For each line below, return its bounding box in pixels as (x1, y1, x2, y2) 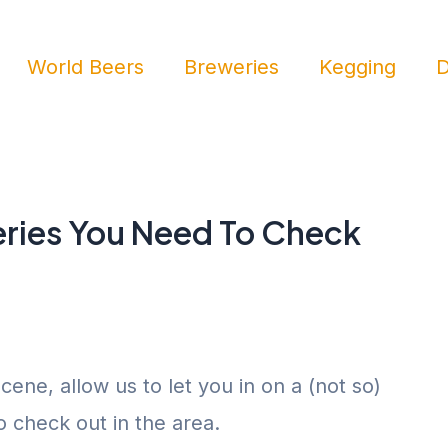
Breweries (184, 54, 279, 79)
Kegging (319, 54, 396, 79)
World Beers (27, 54, 144, 79)
